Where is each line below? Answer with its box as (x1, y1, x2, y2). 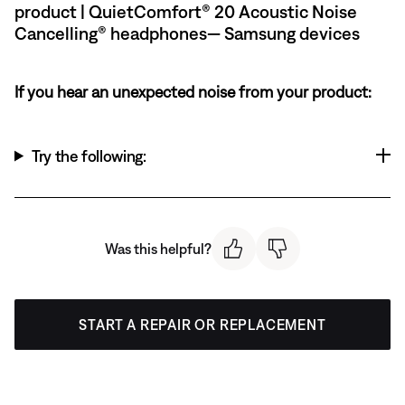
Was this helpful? (105, 240, 212, 257)
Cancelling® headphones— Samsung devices (14, 22, 360, 43)
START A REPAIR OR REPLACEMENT (79, 316, 326, 334)
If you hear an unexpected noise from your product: (14, 81, 372, 101)
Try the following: (32, 146, 146, 165)
